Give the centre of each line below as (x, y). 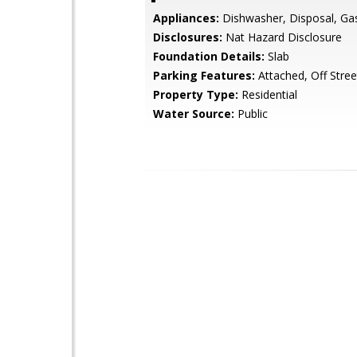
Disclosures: (188, 37)
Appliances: (186, 18)
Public (251, 114)
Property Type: (196, 94)
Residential (268, 94)
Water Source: (194, 114)
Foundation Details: (209, 56)
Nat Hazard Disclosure (282, 37)
